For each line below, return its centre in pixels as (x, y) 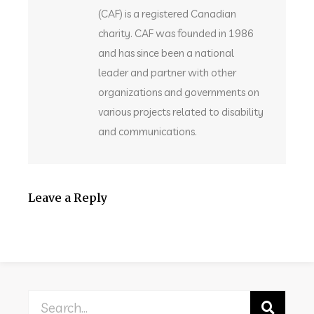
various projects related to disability (181, 112)
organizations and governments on (179, 93)
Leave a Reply (68, 198)
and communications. (148, 132)
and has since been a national (166, 53)
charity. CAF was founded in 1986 (176, 34)
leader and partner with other (167, 73)
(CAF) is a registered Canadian (167, 14)
